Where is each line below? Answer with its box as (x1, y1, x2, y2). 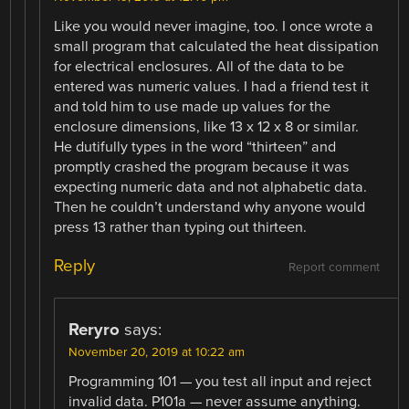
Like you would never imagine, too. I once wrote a (54, 17, 374, 37)
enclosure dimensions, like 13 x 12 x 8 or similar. (54, 118, 360, 137)
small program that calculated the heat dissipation (54, 37, 380, 57)
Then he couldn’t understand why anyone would (54, 198, 366, 217)
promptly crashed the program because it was (54, 158, 351, 177)
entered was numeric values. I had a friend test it (54, 78, 370, 97)
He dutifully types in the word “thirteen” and (54, 138, 337, 157)
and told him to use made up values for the (54, 98, 331, 117)
